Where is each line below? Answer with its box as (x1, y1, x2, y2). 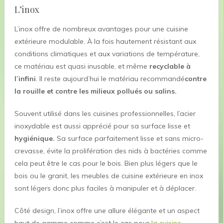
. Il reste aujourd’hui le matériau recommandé (35, 74, 185, 84)
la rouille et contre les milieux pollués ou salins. (14, 87, 177, 96)
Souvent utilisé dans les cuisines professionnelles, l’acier (14, 109, 196, 118)
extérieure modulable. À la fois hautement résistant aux (14, 37, 196, 46)
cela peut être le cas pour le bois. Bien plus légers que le (14, 159, 198, 168)
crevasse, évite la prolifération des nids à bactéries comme (14, 146, 207, 156)
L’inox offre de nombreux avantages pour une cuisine (14, 24, 188, 34)
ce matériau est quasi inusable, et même (14, 62, 149, 71)
